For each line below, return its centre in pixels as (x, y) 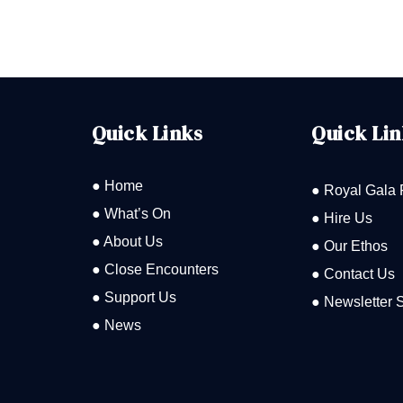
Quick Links (147, 133)
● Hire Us (342, 218)
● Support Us (134, 297)
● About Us (127, 241)
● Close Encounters (155, 269)
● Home (117, 185)
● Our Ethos (350, 246)
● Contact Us (354, 273)
